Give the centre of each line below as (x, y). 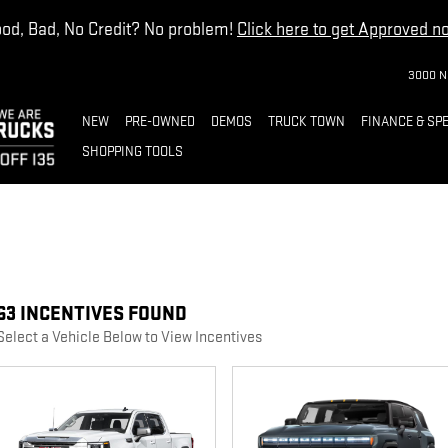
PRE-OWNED (159, 121)
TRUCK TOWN (306, 121)
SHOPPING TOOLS (132, 151)
